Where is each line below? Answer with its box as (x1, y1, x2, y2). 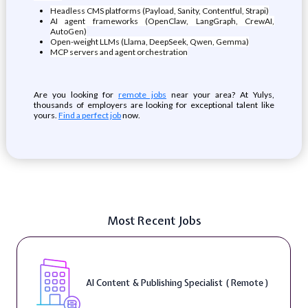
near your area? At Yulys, (166, 89, 275, 100)
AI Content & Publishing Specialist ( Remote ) (85, 276, 269, 289)
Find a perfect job (58, 110, 121, 120)
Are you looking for (33, 89, 118, 100)
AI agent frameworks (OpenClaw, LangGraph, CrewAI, (49, 16, 275, 26)
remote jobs (118, 89, 166, 100)
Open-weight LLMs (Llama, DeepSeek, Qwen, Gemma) (49, 36, 249, 47)
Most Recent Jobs (107, 212, 201, 228)
